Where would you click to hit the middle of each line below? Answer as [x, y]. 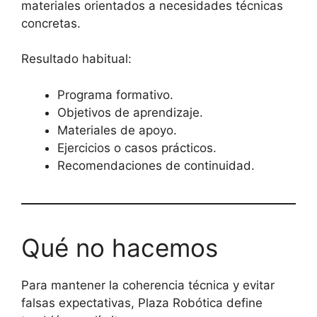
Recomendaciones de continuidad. [156, 165]
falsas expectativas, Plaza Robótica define [142, 302]
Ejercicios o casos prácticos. [137, 148]
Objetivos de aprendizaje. [130, 112]
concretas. [51, 23]
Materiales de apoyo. [117, 130]
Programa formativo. [115, 94]
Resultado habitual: [76, 59]
